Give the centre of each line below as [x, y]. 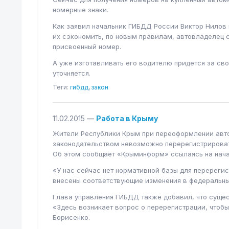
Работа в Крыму [127, 118]
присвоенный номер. [87, 47]
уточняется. [72, 73]
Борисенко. [71, 217]
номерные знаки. [81, 10]
